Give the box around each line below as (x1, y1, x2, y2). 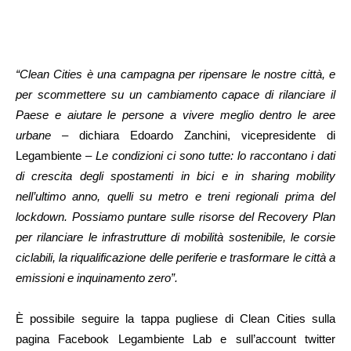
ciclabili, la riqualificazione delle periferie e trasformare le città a (16, 251, 335, 265)
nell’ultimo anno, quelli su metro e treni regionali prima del (16, 190, 335, 204)
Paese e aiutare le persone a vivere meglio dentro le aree (16, 108, 335, 122)
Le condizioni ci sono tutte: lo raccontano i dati (92, 149, 335, 163)
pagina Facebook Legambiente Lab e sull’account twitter (16, 332, 335, 346)
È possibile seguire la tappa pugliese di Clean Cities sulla (16, 312, 335, 326)
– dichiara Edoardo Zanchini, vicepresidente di (62, 128, 335, 143)
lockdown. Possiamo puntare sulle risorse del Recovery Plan (16, 210, 335, 224)
